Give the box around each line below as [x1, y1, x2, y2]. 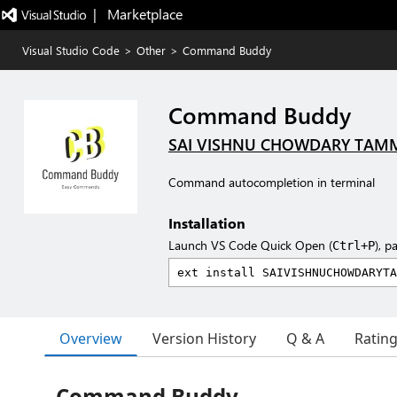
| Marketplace [92, 4, 183, 23]
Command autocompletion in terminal [168, 174, 375, 191]
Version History [152, 329, 256, 348]
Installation [168, 214, 245, 232]
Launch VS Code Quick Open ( [168, 237, 332, 253]
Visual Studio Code [22, 43, 120, 58]
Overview [59, 328, 122, 348]
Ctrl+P [332, 238, 375, 253]
